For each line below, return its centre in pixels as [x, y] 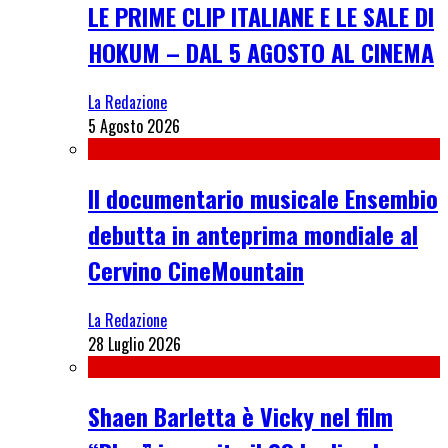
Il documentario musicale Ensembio [263, 197]
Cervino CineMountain [196, 269]
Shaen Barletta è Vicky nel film [240, 415]
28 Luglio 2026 [134, 343]
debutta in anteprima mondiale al [253, 233]
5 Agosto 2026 [134, 126]
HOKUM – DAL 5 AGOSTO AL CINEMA [261, 52]
